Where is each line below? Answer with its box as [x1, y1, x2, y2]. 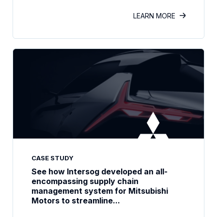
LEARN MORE [133, 12, 175, 20]
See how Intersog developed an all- [31, 167, 168, 176]
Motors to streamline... [31, 196, 120, 205]
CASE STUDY [31, 154, 74, 162]
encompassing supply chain [31, 176, 139, 186]
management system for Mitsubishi [31, 186, 168, 196]
